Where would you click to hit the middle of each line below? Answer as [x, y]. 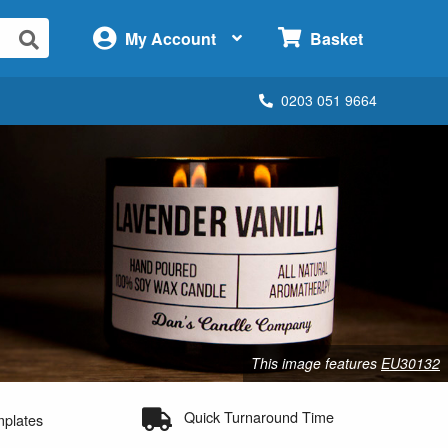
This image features [316, 362]
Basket [336, 39]
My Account [170, 38]
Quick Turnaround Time [259, 416]
